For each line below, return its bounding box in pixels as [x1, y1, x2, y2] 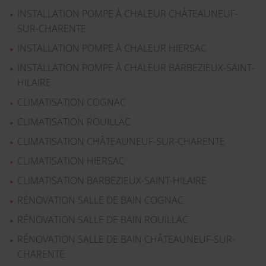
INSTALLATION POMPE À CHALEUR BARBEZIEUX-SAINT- [17, 61, 255, 75]
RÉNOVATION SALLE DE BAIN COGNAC [17, 194, 183, 207]
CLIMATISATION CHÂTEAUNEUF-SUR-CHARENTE [17, 135, 225, 148]
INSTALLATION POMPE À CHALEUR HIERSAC [17, 42, 207, 55]
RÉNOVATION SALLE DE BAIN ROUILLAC [17, 213, 188, 227]
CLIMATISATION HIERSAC [17, 154, 125, 168]
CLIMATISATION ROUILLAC [17, 115, 131, 129]
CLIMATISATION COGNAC [17, 96, 126, 109]
